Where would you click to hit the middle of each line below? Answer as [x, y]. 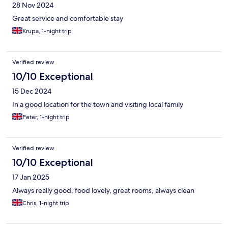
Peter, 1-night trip [46, 117]
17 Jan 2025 [31, 177]
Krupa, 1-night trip [47, 31]
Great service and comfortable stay [68, 18]
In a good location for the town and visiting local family [98, 104]
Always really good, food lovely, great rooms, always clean [103, 190]
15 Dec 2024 [32, 91]
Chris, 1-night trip [46, 203]
